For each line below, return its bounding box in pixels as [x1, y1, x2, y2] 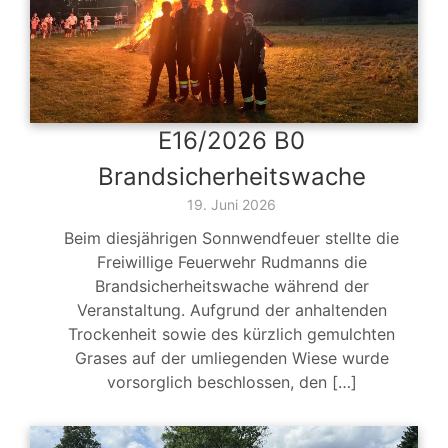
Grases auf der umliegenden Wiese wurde [74, 348, 389, 369]
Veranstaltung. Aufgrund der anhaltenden [76, 300, 387, 321]
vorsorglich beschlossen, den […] [106, 372, 357, 393]
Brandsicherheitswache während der [94, 276, 369, 297]
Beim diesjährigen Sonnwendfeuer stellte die [64, 228, 399, 249]
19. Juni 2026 [187, 196, 276, 214]
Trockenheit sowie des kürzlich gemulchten [68, 324, 395, 345]
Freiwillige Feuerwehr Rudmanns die [96, 252, 367, 273]
